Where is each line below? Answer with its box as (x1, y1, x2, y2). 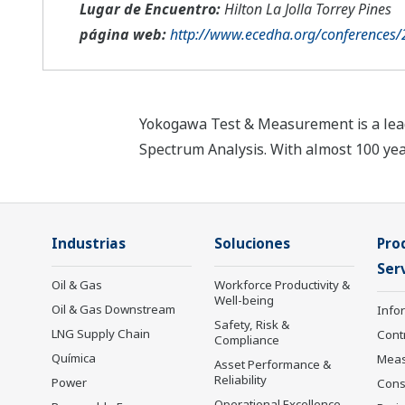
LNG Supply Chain (52, 325, 150, 343)
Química (52, 350, 96, 367)
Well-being (214, 292, 274, 309)
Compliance (214, 332, 279, 349)
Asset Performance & (214, 356, 331, 373)
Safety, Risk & (214, 316, 289, 334)
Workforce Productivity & (214, 277, 350, 294)
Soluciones (214, 234, 290, 254)
